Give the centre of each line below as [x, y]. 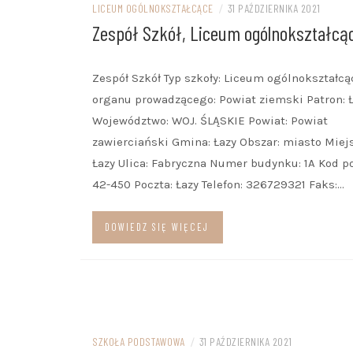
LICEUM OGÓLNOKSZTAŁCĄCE [153, 8]
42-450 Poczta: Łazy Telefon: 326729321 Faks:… [218, 184]
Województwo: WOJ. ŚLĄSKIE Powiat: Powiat [210, 121]
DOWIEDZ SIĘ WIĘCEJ [157, 227]
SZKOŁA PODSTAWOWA [139, 342]
